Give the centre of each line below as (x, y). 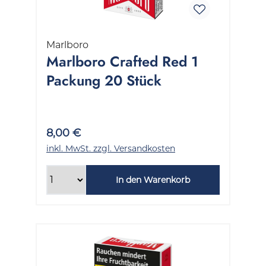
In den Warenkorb (153, 180)
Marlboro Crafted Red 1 (122, 61)
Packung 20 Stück (104, 80)
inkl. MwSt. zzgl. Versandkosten (111, 148)
